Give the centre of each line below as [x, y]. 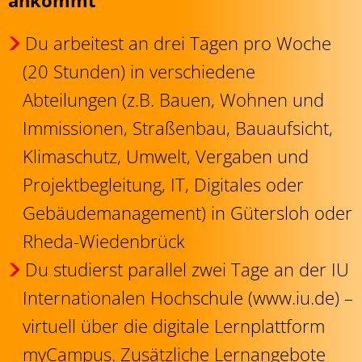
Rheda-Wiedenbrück [104, 241]
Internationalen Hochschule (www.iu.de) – [188, 297]
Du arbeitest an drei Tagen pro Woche [178, 43]
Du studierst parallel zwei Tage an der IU [187, 269]
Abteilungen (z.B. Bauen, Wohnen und [173, 99]
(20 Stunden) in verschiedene [139, 71]
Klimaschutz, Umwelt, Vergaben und [166, 156]
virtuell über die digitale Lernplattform [174, 326]
